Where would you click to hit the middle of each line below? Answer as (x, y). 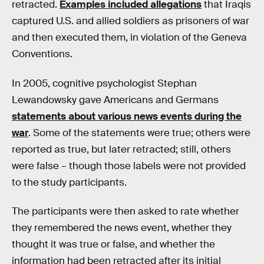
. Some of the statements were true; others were (139, 133)
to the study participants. (69, 182)
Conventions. (42, 54)
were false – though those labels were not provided (129, 166)
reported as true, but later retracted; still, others (121, 149)
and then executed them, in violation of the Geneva (129, 37)
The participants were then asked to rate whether (126, 212)
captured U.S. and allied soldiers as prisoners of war (131, 21)
